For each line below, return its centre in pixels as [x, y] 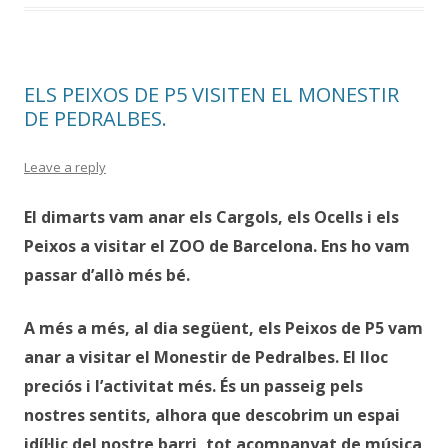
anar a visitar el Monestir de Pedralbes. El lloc [206, 357]
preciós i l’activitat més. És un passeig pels [193, 386]
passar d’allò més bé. [107, 275]
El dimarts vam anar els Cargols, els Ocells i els [211, 217]
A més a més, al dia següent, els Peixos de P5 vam [223, 328]
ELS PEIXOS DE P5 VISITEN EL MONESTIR [211, 94]
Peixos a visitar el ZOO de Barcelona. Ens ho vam [217, 246]
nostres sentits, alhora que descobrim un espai [212, 415]
